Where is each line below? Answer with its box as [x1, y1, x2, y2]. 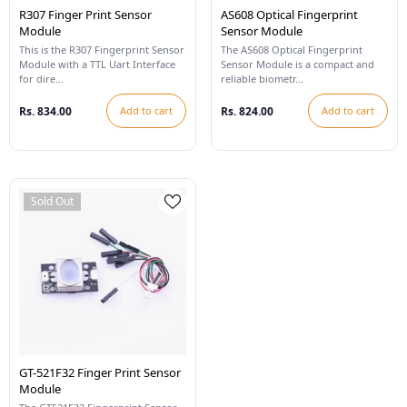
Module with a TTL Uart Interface [19, 57, 175, 71]
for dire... [19, 72, 64, 85]
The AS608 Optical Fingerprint [221, 43, 362, 56]
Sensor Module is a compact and [221, 57, 374, 71]
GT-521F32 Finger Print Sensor [19, 364, 181, 381]
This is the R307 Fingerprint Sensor [19, 43, 184, 56]
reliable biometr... [221, 72, 303, 85]
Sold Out [31, 194, 74, 209]
